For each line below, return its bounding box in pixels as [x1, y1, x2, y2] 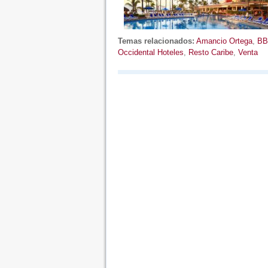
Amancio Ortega [196, 36, 252, 45]
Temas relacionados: [117, 36, 194, 45]
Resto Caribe [188, 48, 233, 57]
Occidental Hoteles [117, 48, 184, 57]
